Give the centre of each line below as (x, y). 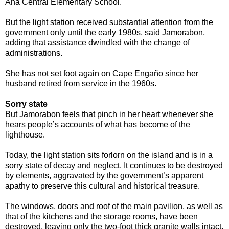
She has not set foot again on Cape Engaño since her (102, 73)
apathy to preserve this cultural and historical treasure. (102, 186)
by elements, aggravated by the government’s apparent (104, 175)
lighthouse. (25, 134)
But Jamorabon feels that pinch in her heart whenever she (109, 114)
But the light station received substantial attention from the (109, 22)
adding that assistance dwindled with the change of (97, 42)
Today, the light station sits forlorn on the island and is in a (109, 155)
